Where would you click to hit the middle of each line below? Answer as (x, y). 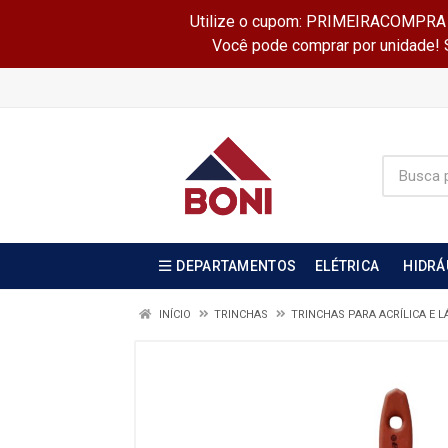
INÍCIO (173, 314)
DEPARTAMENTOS (236, 266)
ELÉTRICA (347, 266)
